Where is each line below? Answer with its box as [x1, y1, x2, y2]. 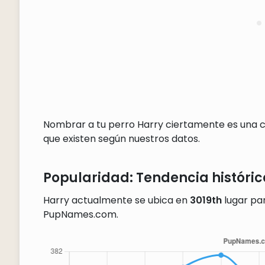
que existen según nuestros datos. [43, 132, 200, 146]
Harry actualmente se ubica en [43, 193, 190, 207]
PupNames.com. [43, 208, 118, 221]
